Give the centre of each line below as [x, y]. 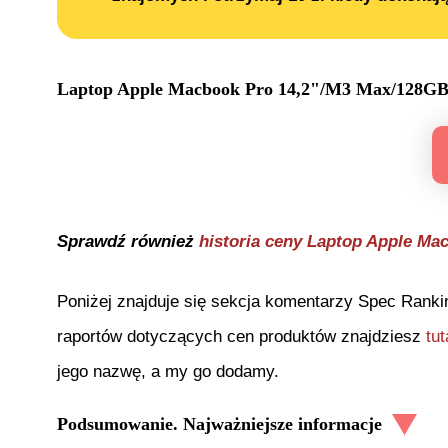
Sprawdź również [128, 241]
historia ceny [253, 241]
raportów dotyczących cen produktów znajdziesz [241, 336]
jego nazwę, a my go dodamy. [168, 371]
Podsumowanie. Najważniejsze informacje [219, 424]
